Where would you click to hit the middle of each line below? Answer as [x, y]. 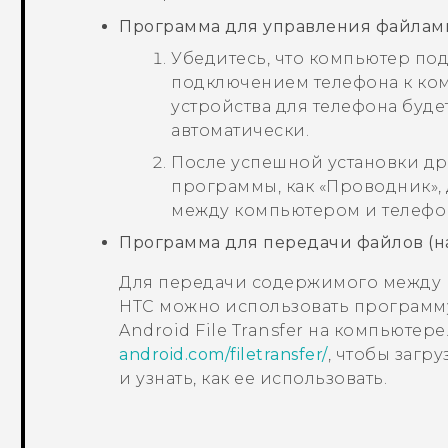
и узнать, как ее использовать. [253, 379]
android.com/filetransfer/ [223, 355]
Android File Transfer [211, 331]
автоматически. [240, 131]
